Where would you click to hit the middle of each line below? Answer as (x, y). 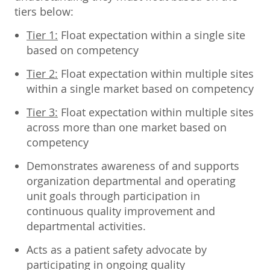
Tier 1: (42, 35)
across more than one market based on (127, 127)
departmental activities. (86, 226)
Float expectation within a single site (152, 35)
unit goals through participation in (113, 196)
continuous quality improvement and (121, 211)
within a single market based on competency (140, 88)
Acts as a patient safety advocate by (117, 249)
